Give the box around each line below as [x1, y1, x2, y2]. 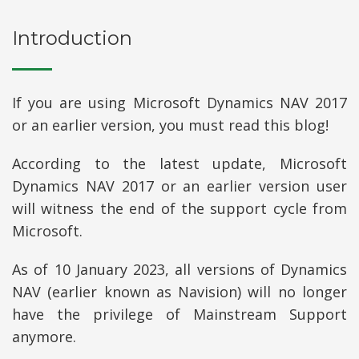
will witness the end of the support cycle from [12, 198, 347, 218]
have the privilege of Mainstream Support [12, 304, 347, 324]
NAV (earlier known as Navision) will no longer [12, 281, 347, 301]
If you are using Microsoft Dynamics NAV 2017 [12, 92, 347, 112]
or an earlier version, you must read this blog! [12, 115, 329, 135]
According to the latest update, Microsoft [12, 153, 347, 173]
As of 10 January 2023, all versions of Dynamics [12, 259, 347, 279]
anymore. [12, 326, 76, 346]
